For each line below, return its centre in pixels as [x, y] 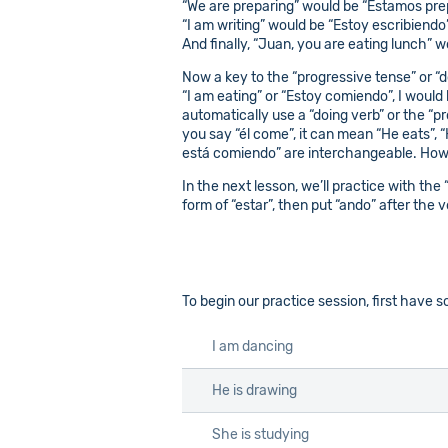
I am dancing [252, 347]
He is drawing [254, 391]
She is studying [260, 435]
